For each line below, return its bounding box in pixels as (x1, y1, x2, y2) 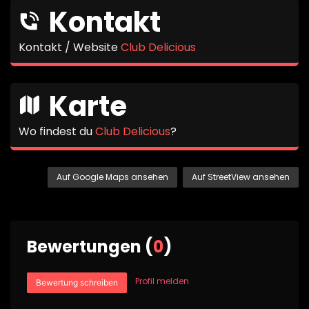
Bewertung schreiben (36, 277, 118, 288)
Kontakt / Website (19, 39, 121, 55)
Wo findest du (19, 123, 95, 139)
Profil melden (135, 275, 189, 287)
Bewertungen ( (27, 235, 153, 258)
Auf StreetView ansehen (192, 171, 290, 183)
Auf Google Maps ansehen (57, 171, 168, 183)
